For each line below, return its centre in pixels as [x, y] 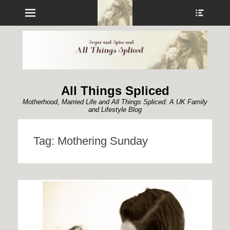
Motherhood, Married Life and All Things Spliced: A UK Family [115, 102]
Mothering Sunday [103, 141]
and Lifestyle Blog [115, 109]
